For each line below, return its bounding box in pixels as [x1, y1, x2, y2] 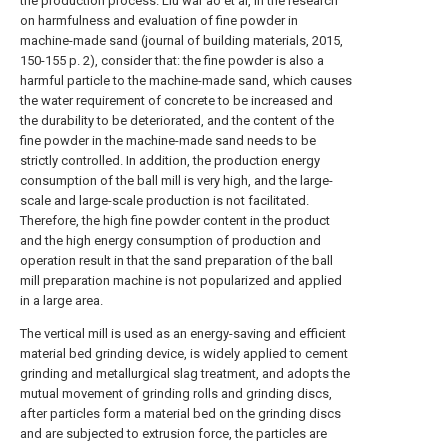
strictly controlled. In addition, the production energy [20, 153, 320, 168]
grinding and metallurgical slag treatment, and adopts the [20, 366, 350, 381]
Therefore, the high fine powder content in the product [20, 213, 330, 228]
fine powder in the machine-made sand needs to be [20, 133, 316, 148]
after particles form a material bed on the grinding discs [20, 406, 341, 421]
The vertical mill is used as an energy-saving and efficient [20, 326, 346, 341]
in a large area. [20, 293, 103, 308]
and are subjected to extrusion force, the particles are [20, 426, 327, 441]
